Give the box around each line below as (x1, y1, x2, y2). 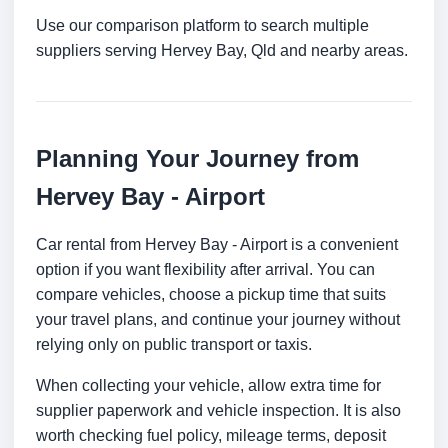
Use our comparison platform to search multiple (36, 17, 369, 35)
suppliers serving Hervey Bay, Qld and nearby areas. (36, 42, 408, 60)
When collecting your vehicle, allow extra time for (36, 377, 381, 395)
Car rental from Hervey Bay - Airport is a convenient (36, 236, 398, 254)
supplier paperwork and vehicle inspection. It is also (36, 402, 401, 420)
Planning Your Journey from (36, 145, 359, 173)
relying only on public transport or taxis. (36, 336, 312, 354)
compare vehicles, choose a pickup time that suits (36, 286, 386, 304)
